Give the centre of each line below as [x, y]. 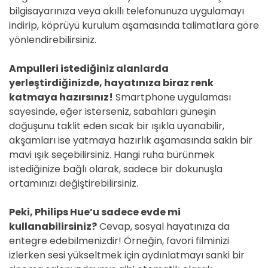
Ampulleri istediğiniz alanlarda [89, 68]
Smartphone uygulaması [172, 97]
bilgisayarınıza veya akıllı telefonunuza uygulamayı [127, 11]
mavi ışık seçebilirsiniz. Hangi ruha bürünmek [112, 155]
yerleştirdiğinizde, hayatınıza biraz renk [111, 83]
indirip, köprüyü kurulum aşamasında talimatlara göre [134, 25]
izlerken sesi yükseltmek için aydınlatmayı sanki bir [127, 255]
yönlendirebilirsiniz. [53, 40]
